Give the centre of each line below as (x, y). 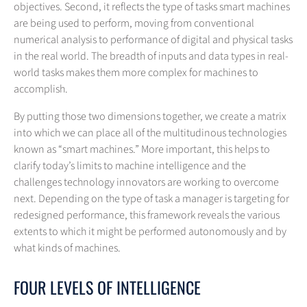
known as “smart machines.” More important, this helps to (142, 150)
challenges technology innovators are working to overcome (146, 183)
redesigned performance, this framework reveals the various (147, 216)
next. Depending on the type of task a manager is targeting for (151, 199)
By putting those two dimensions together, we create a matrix (150, 117)
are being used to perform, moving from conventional (134, 24)
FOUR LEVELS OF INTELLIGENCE (107, 287)
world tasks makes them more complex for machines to (136, 73)
